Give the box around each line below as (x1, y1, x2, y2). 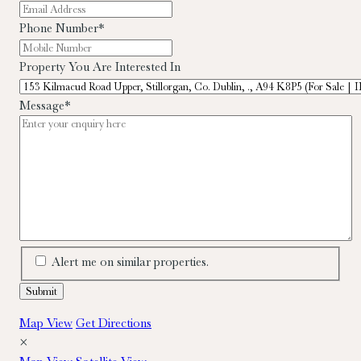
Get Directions (76, 316, 151, 331)
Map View (19, 316, 73, 331)
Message (19, 98, 64, 113)
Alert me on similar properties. (52, 255, 209, 270)
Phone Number (19, 20, 98, 35)
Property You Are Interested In (19, 59, 180, 74)
